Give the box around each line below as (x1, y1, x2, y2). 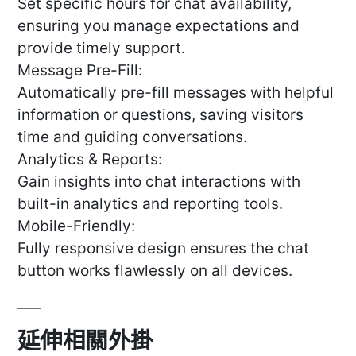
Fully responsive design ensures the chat (17, 239, 309, 258)
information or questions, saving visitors (17, 106, 304, 125)
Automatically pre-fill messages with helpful (17, 83, 334, 103)
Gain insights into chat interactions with (17, 172, 300, 192)
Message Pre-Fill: (17, 61, 142, 80)
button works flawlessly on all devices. (17, 261, 292, 281)
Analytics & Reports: (17, 150, 162, 169)
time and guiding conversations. (17, 128, 247, 147)
